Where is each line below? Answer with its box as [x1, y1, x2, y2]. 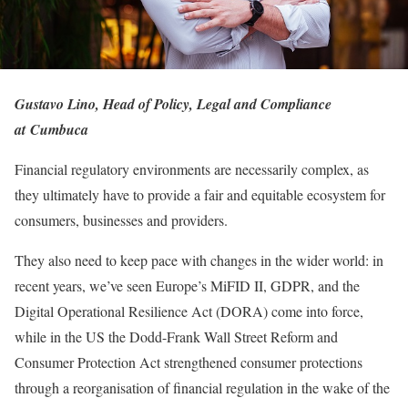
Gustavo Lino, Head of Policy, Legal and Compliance [15, 94, 331, 115]
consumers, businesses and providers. [15, 210, 232, 230]
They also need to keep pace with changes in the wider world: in [15, 250, 383, 270]
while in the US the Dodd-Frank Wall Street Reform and [15, 327, 338, 347]
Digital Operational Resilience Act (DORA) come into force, [15, 301, 363, 321]
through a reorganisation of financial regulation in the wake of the [15, 378, 390, 398]
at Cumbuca [15, 119, 88, 140]
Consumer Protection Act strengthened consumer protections [15, 352, 362, 372]
